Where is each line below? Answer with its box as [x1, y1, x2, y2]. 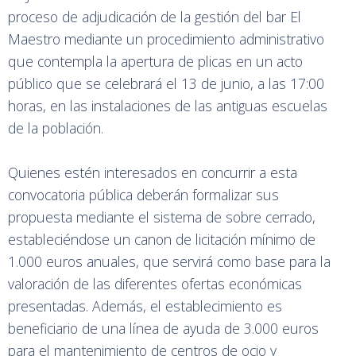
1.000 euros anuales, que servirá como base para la [8, 252, 331, 271]
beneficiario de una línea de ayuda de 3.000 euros [8, 319, 319, 338]
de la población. [8, 118, 103, 137]
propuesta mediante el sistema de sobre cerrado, [8, 207, 315, 226]
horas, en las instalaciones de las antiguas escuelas [8, 96, 327, 115]
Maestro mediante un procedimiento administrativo [8, 29, 324, 48]
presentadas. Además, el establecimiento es [8, 296, 282, 315]
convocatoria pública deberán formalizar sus [8, 185, 279, 204]
